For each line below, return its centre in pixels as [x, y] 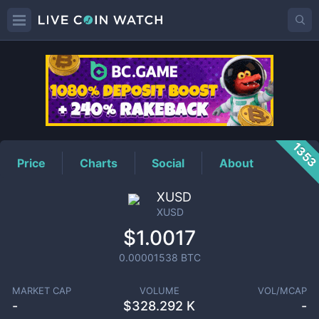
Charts [99, 163]
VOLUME [159, 291]
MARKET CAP [41, 291]
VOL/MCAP [283, 291]
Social [168, 163]
